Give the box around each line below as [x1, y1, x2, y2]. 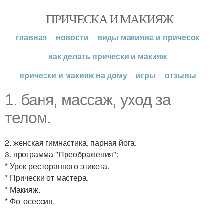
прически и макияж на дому [19, 69, 127, 81]
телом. [5, 109, 51, 127]
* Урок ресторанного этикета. [5, 160, 109, 172]
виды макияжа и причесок [97, 31, 199, 43]
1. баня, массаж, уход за [5, 91, 171, 109]
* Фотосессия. [5, 196, 55, 207]
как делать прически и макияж [48, 50, 167, 62]
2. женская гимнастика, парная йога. [5, 137, 137, 148]
